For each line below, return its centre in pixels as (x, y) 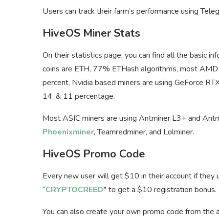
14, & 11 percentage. (79, 97)
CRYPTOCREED (74, 190)
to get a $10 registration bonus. (163, 190)
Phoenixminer (68, 132)
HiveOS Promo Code (94, 154)
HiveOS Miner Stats (91, 33)
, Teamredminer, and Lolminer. (144, 132)
